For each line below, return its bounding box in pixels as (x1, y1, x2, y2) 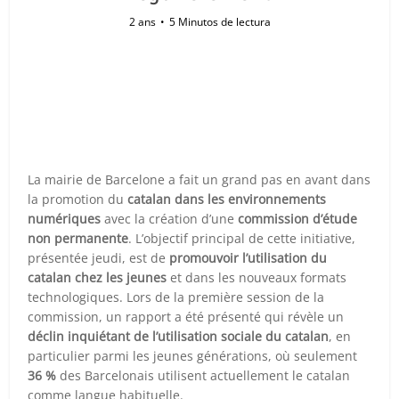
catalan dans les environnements (127, 191, 327, 208)
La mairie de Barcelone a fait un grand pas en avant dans (28, 171, 371, 188)
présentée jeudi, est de (28, 249, 170, 266)
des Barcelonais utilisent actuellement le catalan (56, 367, 351, 384)
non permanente (28, 230, 129, 247)
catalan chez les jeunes (28, 269, 167, 286)
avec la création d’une (101, 210, 239, 227)
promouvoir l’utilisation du (169, 249, 328, 266)
